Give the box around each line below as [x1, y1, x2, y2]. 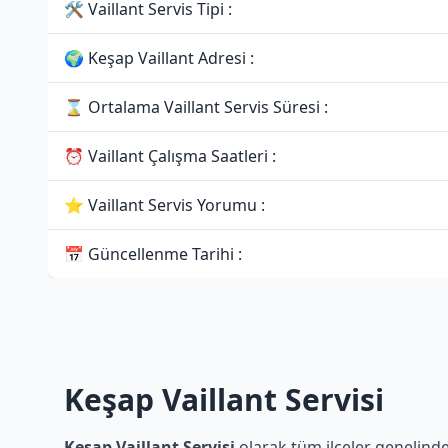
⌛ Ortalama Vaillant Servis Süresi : [64, 96, 328, 118]
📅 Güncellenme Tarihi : [64, 243, 242, 265]
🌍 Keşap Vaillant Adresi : [64, 47, 254, 69]
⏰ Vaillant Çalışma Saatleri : [64, 145, 276, 167]
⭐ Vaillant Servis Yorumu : [64, 194, 265, 216]
